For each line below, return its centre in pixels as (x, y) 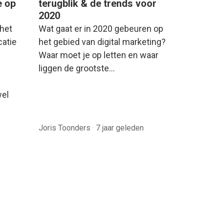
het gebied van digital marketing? (102, 42)
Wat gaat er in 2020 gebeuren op (101, 28)
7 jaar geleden (120, 128)
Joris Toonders (66, 128)
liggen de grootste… (77, 68)
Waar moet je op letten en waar (99, 55)
